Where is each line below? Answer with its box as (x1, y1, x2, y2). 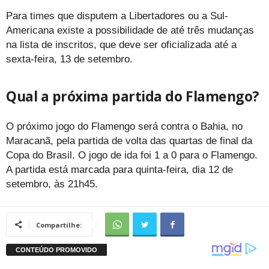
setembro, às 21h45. (6, 178, 98, 190)
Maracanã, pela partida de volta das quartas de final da (6, 134, 252, 147)
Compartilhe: (36, 220, 82, 229)
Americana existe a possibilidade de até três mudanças (6, 24, 254, 36)
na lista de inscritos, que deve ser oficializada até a (6, 38, 237, 50)
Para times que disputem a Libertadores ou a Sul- (6, 10, 228, 22)
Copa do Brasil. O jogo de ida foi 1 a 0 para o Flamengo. (6, 149, 258, 161)
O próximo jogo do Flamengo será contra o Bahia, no (6, 120, 243, 132)
